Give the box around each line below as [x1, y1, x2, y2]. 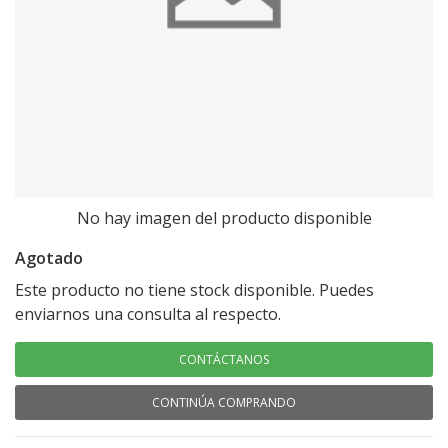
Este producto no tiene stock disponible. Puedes [15, 279, 374, 301]
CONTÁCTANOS [179, 351, 269, 368]
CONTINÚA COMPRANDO [152, 394, 296, 411]
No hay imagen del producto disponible [76, 207, 372, 229]
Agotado [15, 247, 83, 269]
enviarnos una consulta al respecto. [15, 303, 281, 325]
